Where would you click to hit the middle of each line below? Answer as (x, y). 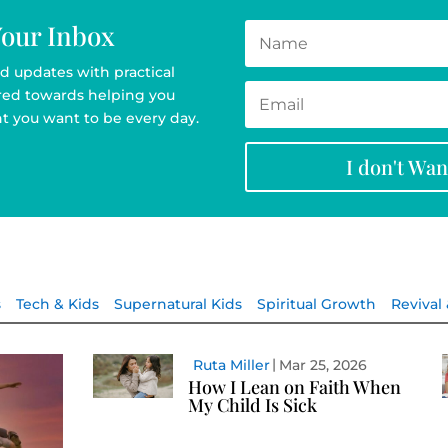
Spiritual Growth (316, 304)
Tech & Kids (57, 304)
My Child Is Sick (252, 405)
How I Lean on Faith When (294, 387)
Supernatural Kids (177, 304)
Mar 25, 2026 (322, 365)
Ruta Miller (231, 365)
